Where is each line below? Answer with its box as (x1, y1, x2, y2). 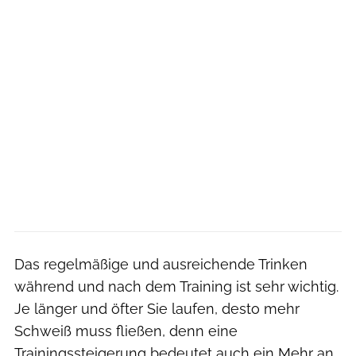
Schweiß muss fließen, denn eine (14, 322, 238, 339)
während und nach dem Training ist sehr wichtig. (14, 277, 339, 295)
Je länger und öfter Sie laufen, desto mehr (14, 300, 300, 317)
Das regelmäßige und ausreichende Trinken (14, 255, 308, 273)
